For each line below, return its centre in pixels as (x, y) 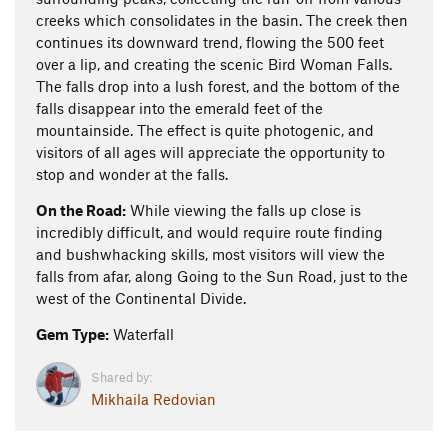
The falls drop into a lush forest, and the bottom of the (218, 86)
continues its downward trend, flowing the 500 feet (210, 42)
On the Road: (81, 210)
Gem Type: (72, 334)
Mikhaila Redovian (153, 399)
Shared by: (121, 377)
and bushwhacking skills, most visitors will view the (210, 254)
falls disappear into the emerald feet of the (179, 108)
